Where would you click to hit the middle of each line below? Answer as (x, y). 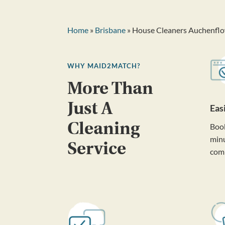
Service (97, 148)
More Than (110, 88)
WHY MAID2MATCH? (104, 66)
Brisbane (110, 30)
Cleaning (104, 128)
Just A (90, 108)
